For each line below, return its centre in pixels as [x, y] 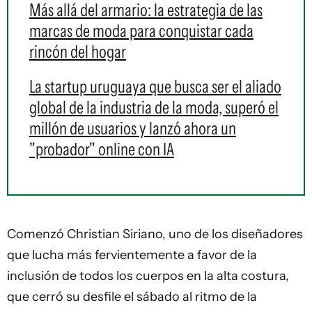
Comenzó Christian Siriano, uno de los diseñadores [155, 234]
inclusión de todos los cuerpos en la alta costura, [148, 276]
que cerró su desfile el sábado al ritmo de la [132, 297]
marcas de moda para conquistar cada [141, 31]
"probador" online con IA [102, 149]
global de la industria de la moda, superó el [154, 107]
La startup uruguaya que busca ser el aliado [155, 86]
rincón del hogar [78, 52]
